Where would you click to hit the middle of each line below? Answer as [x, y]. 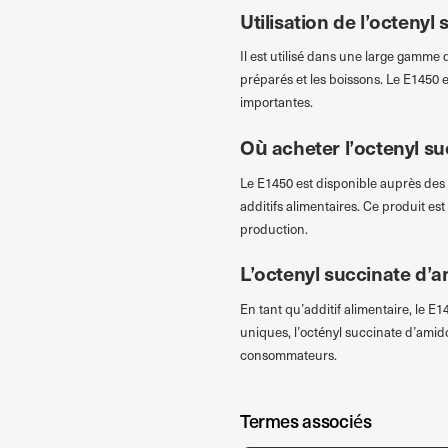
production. [273, 228]
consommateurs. [288, 354]
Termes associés [305, 421]
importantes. [276, 102]
